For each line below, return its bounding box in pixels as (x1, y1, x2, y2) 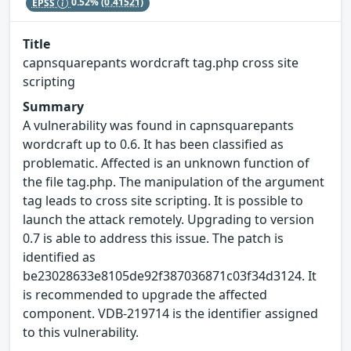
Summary (23, 98, 84, 116)
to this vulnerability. (23, 324, 139, 342)
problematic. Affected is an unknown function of (23, 154, 309, 172)
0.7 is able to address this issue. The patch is (23, 230, 284, 248)
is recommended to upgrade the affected (23, 286, 267, 304)
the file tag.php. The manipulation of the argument (23, 173, 324, 191)
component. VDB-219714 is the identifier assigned (23, 305, 318, 323)
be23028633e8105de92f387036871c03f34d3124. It (23, 267, 317, 285)
